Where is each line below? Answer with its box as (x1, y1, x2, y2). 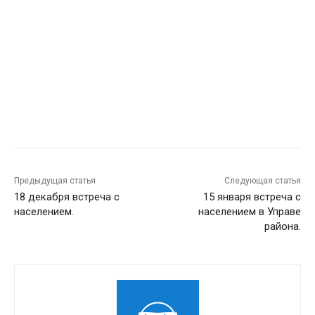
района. (264, 220, 301, 233)
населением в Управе (198, 205, 301, 219)
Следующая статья (224, 176, 301, 186)
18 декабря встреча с (14, 191, 120, 204)
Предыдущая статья (14, 176, 96, 186)
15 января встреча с (202, 191, 301, 204)
